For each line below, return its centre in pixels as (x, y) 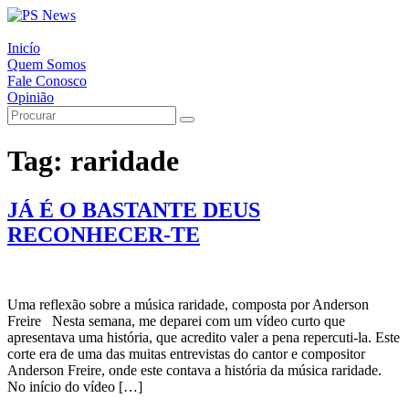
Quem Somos (47, 64)
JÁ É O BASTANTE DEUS (134, 210)
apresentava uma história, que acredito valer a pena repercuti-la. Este (204, 337)
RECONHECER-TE (104, 234)
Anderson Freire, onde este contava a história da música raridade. (194, 370)
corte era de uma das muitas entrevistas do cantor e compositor (186, 353)
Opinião (31, 97)
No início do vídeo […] (75, 386)
